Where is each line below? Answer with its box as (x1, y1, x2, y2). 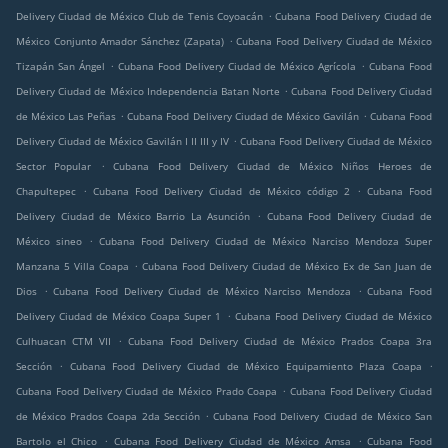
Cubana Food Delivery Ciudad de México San (213, 409, 433, 424)
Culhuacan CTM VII (16, 334, 111, 349)
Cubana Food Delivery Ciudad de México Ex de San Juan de (142, 259, 432, 274)
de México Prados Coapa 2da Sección (16, 409, 200, 424)
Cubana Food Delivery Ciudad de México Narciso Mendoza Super (99, 234, 432, 249)
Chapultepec (16, 184, 76, 199)
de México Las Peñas (16, 109, 117, 124)
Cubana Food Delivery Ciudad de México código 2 (93, 184, 350, 199)
